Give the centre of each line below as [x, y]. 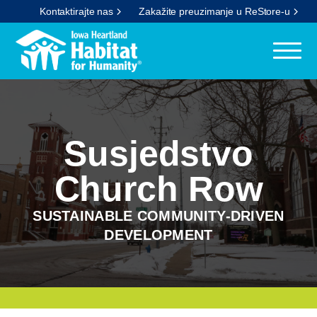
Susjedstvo [158, 154]
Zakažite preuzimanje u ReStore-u [214, 11]
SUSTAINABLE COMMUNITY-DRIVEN [158, 216]
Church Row [158, 189]
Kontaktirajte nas [76, 11]
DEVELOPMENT [158, 235]
